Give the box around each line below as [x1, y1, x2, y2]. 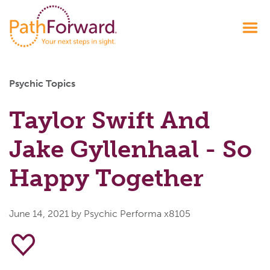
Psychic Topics [9, 77, 75, 89]
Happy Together [9, 163, 204, 192]
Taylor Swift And [9, 105, 210, 134]
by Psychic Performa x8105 [71, 207, 190, 219]
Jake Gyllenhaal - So [9, 134, 252, 163]
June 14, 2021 [9, 207, 71, 219]
